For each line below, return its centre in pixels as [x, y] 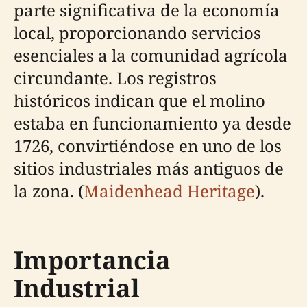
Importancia [92, 260]
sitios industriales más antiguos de [149, 168]
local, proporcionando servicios [137, 32]
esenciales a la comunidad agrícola [151, 55]
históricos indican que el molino [139, 100]
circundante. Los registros [115, 77]
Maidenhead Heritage [169, 191]
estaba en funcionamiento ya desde [152, 123]
